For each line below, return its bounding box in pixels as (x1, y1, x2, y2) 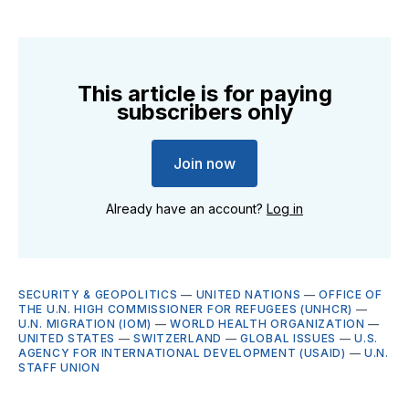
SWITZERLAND (133, 330, 222, 345)
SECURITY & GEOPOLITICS (18, 287, 178, 301)
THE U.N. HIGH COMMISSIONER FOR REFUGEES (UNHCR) (18, 301, 352, 316)
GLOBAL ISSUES (240, 330, 337, 345)
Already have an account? (106, 200, 267, 216)
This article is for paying (77, 79, 332, 107)
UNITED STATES (18, 330, 116, 345)
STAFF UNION (18, 360, 100, 374)
